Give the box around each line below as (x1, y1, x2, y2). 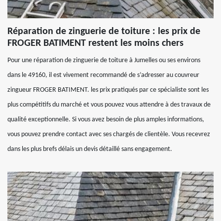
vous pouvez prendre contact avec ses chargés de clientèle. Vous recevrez (7, 131, 210, 138)
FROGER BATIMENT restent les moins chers (7, 38, 184, 48)
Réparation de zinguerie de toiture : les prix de (7, 27, 200, 37)
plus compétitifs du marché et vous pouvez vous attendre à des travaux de (7, 101, 211, 109)
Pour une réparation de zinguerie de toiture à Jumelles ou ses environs (7, 57, 200, 64)
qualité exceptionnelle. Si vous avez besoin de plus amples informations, (7, 116, 204, 123)
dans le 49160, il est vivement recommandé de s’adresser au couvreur (7, 72, 199, 79)
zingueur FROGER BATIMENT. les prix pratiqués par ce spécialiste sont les (7, 86, 209, 94)
